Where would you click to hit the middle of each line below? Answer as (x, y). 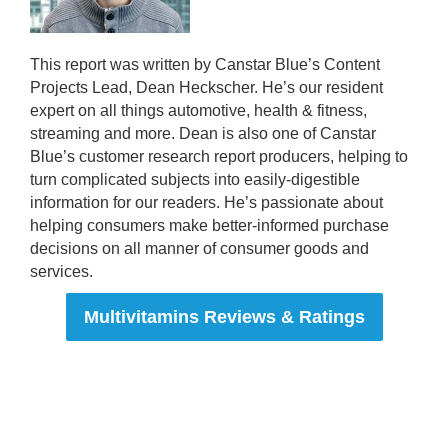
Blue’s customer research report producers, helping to (219, 156)
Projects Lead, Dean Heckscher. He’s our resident (206, 87)
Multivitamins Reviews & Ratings (224, 317)
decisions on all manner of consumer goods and (199, 248)
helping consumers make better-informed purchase (209, 225)
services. (61, 271)
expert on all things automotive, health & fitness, (198, 110)
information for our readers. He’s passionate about (206, 202)
